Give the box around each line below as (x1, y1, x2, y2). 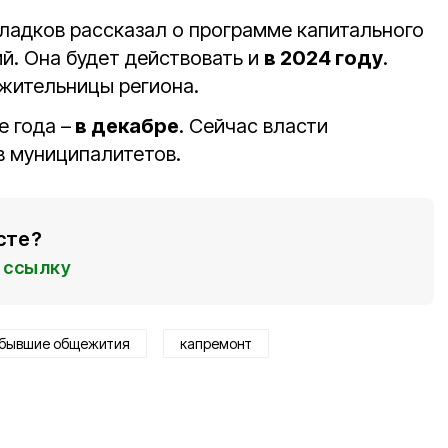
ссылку (3, 257, 71, 278)
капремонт (180, 335, 252, 352)
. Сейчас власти (179, 114, 328, 138)
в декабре (71, 114, 179, 138)
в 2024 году (264, 46, 383, 70)
